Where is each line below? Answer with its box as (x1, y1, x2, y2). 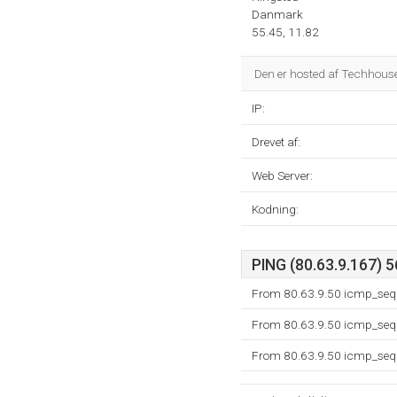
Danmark (252, 7, 303, 21)
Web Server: (252, 168, 313, 183)
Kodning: (252, 202, 299, 216)
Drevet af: (252, 135, 300, 149)
